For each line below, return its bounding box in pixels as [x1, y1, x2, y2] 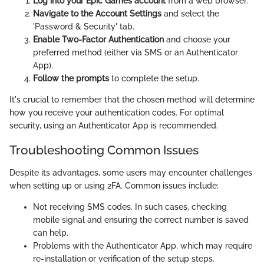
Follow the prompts [33, 74, 109, 83]
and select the [161, 9, 219, 18]
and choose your [164, 35, 230, 44]
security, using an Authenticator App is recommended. [9, 121, 218, 130]
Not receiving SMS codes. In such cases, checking [33, 202, 227, 212]
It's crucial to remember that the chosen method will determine [9, 95, 255, 104]
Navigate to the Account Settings [33, 9, 161, 18]
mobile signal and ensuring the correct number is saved [33, 214, 249, 225]
